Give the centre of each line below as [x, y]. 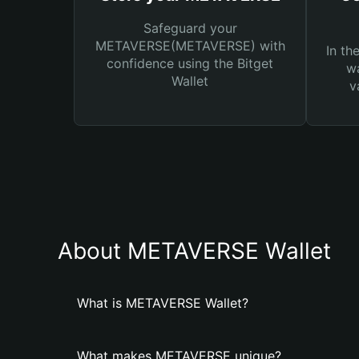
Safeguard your [190, 28]
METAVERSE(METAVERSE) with [190, 46]
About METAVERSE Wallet [194, 251]
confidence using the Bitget [190, 63]
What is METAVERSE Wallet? [163, 303]
